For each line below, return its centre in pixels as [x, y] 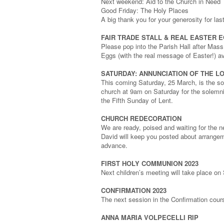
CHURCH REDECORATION [141, 118]
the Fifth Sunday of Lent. [137, 100]
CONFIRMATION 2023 [134, 190]
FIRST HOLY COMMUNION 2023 [150, 163]
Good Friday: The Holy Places [145, 10]
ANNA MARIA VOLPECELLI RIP [150, 217]
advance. [114, 145]
